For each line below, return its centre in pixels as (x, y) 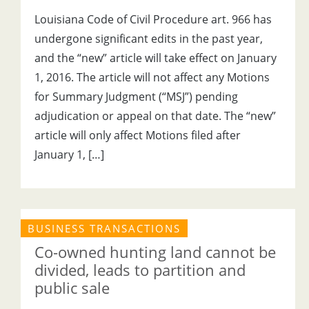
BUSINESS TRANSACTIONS (104, 228)
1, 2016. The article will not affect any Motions (152, 77)
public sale (72, 288)
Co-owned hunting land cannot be (155, 252)
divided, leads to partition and (140, 270)
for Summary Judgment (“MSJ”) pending (136, 97)
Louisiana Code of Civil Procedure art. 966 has (153, 19)
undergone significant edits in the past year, (149, 39)
